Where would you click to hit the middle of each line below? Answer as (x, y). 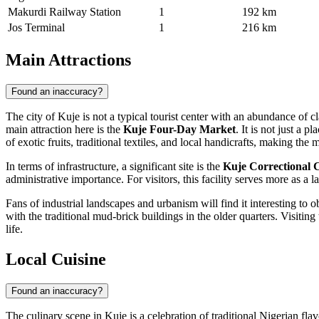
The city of (32, 116)
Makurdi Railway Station (64, 12)
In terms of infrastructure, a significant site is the (114, 166)
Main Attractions (68, 59)
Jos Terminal (36, 28)
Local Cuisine (56, 259)
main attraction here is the (64, 129)
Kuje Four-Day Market (179, 129)
